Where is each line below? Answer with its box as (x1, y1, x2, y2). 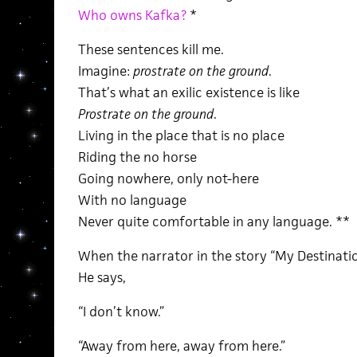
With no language (77, 191, 186, 209)
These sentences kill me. (77, 41, 224, 58)
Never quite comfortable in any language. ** (77, 213, 350, 230)
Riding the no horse (77, 148, 197, 166)
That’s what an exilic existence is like (77, 84, 300, 101)
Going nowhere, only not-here (77, 170, 259, 187)
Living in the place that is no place (77, 127, 284, 144)
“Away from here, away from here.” (77, 337, 285, 355)
